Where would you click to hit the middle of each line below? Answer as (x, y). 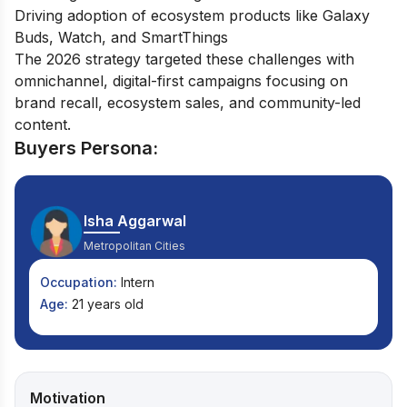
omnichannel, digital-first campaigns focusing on (181, 80)
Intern (138, 282)
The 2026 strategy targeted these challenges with (184, 59)
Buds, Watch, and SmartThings (121, 37)
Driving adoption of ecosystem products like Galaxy (192, 15)
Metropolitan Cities (134, 245)
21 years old (108, 303)
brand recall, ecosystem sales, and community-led (188, 102)
